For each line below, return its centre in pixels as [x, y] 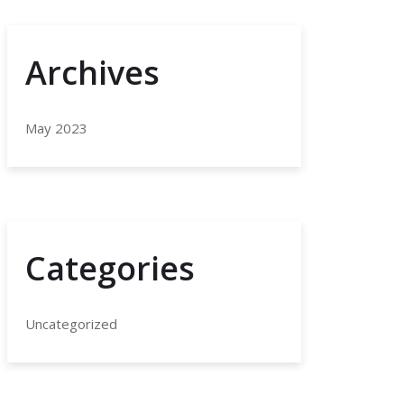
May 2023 [56, 128]
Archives [92, 72]
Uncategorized [71, 323]
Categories [110, 268]
